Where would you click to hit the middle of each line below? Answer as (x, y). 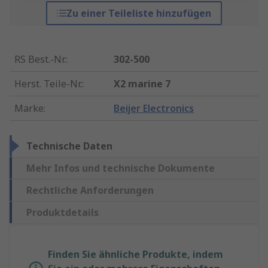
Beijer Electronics (154, 109)
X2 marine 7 (142, 84)
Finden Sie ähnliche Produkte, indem (135, 255)
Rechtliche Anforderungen (90, 191)
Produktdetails (63, 213)
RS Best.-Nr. (40, 60)
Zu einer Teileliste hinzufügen (138, 13)
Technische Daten (69, 146)
